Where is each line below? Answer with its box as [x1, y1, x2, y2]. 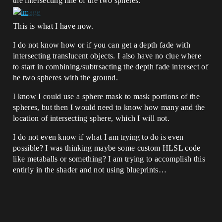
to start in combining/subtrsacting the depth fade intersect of [13, 62, 208, 71]
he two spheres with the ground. [13, 73, 118, 82]
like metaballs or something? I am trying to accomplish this [13, 154, 205, 163]
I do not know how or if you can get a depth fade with [13, 40, 190, 49]
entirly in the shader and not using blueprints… [13, 165, 167, 174]
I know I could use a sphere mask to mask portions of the [13, 92, 200, 101]
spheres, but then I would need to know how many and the [13, 103, 205, 111]
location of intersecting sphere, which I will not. [13, 113, 170, 122]
